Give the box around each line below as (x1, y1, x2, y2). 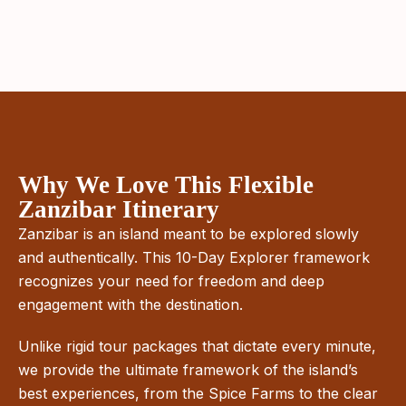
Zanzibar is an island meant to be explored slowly (18, 225, 359, 243)
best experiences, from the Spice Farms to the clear (18, 384, 378, 402)
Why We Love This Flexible (18, 171, 314, 198)
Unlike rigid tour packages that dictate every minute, (18, 337, 376, 355)
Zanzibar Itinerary (18, 196, 219, 223)
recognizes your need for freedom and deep (18, 272, 324, 290)
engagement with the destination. (18, 295, 243, 314)
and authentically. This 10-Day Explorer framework (18, 248, 370, 266)
